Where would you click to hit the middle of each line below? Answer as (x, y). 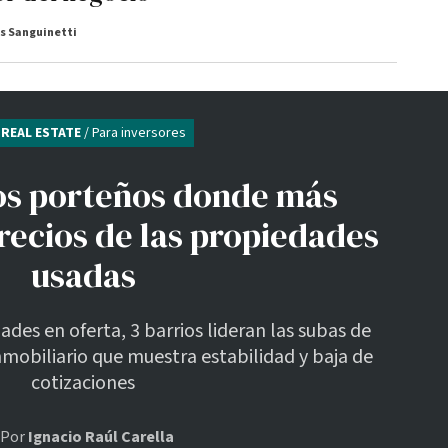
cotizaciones (83, 383)
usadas (83, 274)
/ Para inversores (135, 133)
